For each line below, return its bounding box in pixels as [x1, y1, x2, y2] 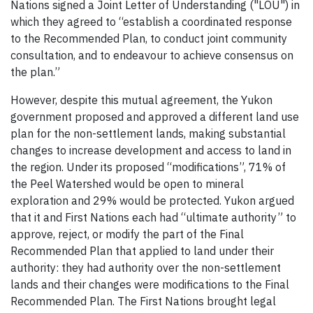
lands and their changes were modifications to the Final [10, 277, 289, 291]
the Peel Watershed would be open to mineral [10, 176, 244, 191]
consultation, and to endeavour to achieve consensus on [10, 48, 293, 62]
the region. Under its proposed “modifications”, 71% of [10, 159, 286, 174]
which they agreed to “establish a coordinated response [10, 14, 292, 29]
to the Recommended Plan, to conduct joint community [10, 31, 287, 45]
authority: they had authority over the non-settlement [10, 260, 281, 275]
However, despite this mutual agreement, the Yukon [10, 92, 272, 107]
